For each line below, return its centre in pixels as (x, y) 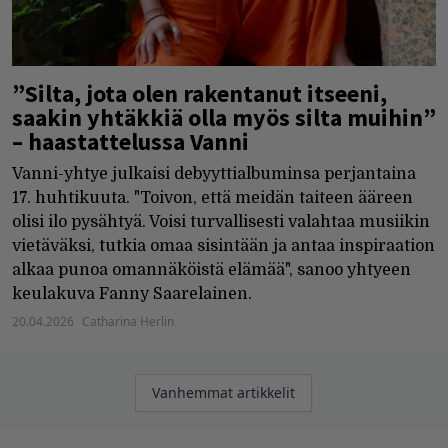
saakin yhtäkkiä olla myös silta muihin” (224, 118)
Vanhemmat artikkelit (223, 393)
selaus (159, 409)
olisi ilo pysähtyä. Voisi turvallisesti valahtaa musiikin (221, 222)
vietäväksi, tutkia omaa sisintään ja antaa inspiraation (223, 246)
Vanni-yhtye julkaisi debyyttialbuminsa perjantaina (214, 174)
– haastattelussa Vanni (130, 142)
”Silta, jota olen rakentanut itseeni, (199, 94)
